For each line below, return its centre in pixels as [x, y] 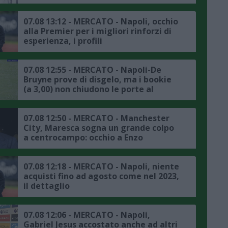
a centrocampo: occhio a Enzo [83, 137]
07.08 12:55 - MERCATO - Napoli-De [92, 69]
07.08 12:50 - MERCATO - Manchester [96, 118]
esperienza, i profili [63, 40]
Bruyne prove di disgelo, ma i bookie [97, 79]
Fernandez [45, 147]
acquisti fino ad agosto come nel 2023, [101, 176]
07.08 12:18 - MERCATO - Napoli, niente [101, 166]
